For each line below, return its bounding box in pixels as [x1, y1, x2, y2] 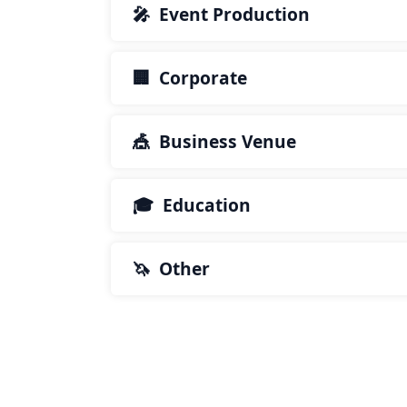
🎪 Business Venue [133, 128, 296, 154]
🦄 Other [133, 255, 210, 281]
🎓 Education [133, 192, 251, 217]
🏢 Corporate [133, 65, 247, 90]
